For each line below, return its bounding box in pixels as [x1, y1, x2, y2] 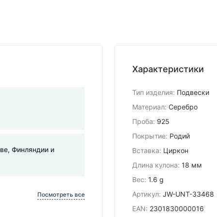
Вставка [132, 146, 159, 155]
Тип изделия [132, 88, 173, 96]
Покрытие [132, 131, 166, 140]
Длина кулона [132, 160, 178, 169]
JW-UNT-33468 [163, 189, 214, 198]
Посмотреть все [37, 190, 85, 198]
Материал [132, 102, 165, 111]
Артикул [132, 189, 159, 198]
